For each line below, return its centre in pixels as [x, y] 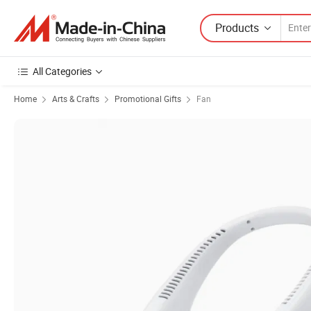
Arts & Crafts [76, 99]
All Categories [62, 71]
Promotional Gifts [148, 99]
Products [237, 27]
